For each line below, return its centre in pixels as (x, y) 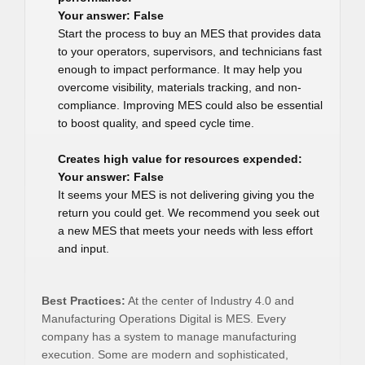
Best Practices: (84, 301)
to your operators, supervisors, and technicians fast (190, 51)
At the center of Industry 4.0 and (210, 301)
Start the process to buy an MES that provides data (189, 33)
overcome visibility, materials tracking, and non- (180, 87)
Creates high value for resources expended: (180, 159)
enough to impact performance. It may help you (180, 69)
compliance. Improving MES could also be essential (190, 105)
